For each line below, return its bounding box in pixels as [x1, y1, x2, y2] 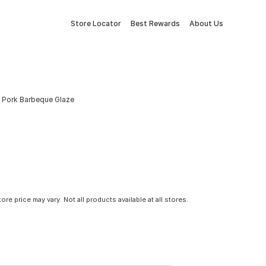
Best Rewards [131, 19, 180, 28]
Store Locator [71, 19, 121, 28]
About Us [189, 19, 223, 28]
